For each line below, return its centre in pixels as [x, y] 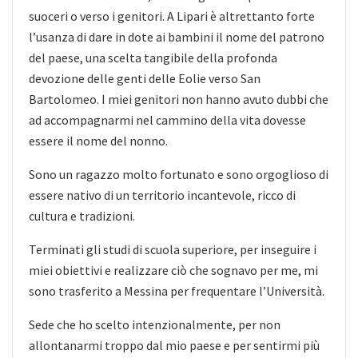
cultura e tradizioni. [82, 215]
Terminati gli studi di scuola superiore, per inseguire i [173, 249]
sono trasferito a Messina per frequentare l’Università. [177, 290]
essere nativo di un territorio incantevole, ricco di [162, 195]
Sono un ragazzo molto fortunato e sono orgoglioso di [179, 174]
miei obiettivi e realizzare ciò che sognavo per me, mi [173, 270]
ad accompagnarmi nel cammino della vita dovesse [167, 119]
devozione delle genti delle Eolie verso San [145, 78]
